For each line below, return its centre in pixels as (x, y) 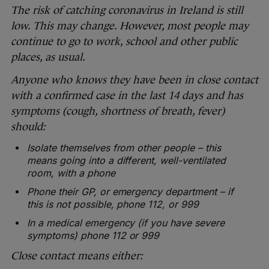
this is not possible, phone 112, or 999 (113, 204)
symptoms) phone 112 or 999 (93, 236)
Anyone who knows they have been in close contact (134, 80)
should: (28, 127)
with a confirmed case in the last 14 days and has (127, 96)
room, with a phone (71, 173)
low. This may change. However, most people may (130, 26)
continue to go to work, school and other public (124, 42)
